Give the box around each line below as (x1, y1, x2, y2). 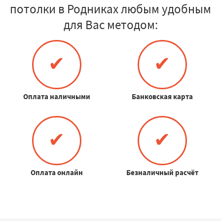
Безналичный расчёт (126, 167, 198, 177)
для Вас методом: (63, 16, 158, 33)
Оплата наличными (23, 91, 90, 101)
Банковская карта (131, 91, 193, 101)
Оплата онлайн (30, 167, 83, 177)
